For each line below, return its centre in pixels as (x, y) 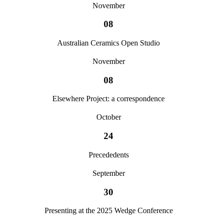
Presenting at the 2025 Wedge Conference (108, 211)
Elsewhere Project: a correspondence (108, 99)
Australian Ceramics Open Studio (108, 43)
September (108, 173)
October (108, 117)
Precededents (108, 155)
